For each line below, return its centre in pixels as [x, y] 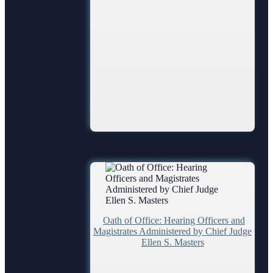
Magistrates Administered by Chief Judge [172, 231]
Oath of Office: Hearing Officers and [174, 220]
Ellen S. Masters [172, 242]
